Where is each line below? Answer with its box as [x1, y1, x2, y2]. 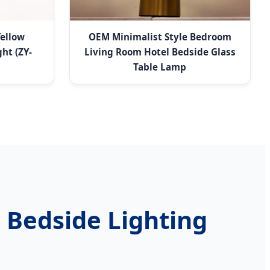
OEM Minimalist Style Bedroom [88, 30, 231, 43]
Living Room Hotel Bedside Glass [84, 45, 236, 58]
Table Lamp [133, 60, 187, 73]
